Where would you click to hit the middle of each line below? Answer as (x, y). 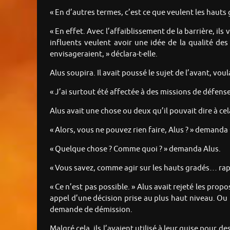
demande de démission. (91, 209)
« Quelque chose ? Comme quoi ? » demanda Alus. (135, 149)
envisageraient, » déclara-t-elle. (104, 54)
